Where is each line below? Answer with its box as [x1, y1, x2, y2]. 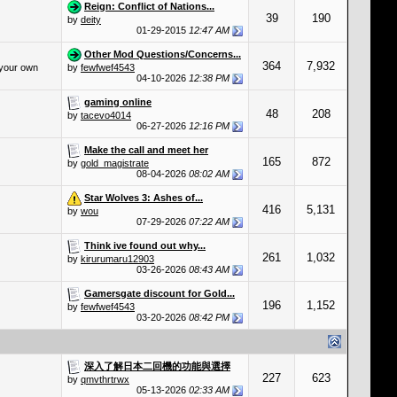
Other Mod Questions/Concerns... [84, 48, 241, 59]
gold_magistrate [81, 158, 149, 168]
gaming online [84, 96, 152, 107]
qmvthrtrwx [81, 374, 129, 385]
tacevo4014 [81, 110, 131, 121]
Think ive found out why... [84, 239, 206, 251]
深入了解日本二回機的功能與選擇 [84, 361, 230, 371]
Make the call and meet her [84, 144, 208, 155]
